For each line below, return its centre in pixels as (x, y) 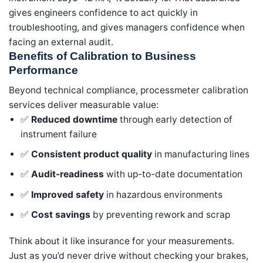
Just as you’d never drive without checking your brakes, (129, 256)
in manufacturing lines (201, 154)
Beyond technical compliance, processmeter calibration (129, 90)
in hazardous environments (163, 194)
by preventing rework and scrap (161, 215)
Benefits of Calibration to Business (102, 56)
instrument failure (59, 134)
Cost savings (61, 215)
